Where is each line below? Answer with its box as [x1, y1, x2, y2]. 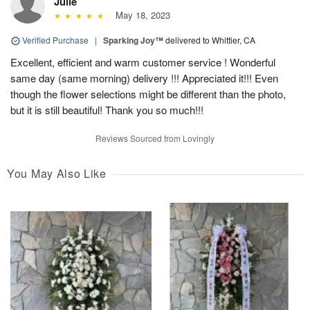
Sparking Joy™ [103, 33, 163, 46]
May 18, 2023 [109, 8, 170, 21]
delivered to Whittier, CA [165, 33, 255, 46]
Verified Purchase [20, 33, 91, 46]
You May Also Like [7, 165, 107, 181]
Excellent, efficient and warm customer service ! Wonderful [10, 54, 275, 69]
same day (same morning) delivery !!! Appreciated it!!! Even [10, 70, 278, 85]
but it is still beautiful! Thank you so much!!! [10, 102, 203, 117]
